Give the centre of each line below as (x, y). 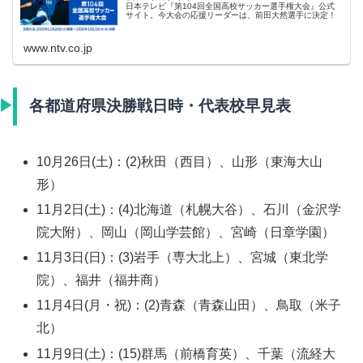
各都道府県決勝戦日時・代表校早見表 (160, 106)
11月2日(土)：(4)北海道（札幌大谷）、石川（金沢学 (189, 209)
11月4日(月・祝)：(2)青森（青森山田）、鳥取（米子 (189, 305)
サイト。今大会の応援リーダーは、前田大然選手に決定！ (231, 15)
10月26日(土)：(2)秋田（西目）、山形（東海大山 (180, 161)
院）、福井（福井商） (102, 280)
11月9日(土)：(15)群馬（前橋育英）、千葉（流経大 (186, 353)
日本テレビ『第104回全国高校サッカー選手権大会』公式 (231, 6)
